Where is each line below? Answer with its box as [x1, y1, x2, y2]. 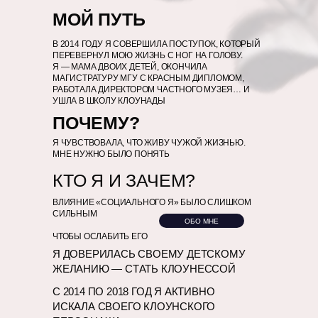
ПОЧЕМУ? [53, 113, 140, 133]
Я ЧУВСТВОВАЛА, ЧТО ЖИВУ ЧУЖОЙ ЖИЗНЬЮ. [53, 138, 246, 148]
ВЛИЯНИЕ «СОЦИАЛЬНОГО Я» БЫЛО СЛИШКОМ [53, 197, 251, 207]
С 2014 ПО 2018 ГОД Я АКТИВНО [53, 285, 215, 297]
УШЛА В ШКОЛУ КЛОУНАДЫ [53, 96, 165, 106]
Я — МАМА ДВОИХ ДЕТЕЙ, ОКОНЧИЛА [53, 62, 208, 72]
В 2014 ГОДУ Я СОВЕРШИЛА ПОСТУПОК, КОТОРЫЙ [53, 39, 261, 49]
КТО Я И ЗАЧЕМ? [53, 170, 196, 190]
